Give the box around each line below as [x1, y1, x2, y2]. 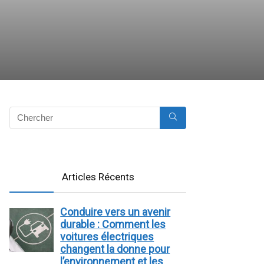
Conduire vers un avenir [60, 205, 171, 218]
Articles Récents [61, 170, 134, 183]
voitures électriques [60, 230, 154, 243]
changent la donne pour [60, 242, 170, 255]
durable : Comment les [60, 217, 166, 230]
